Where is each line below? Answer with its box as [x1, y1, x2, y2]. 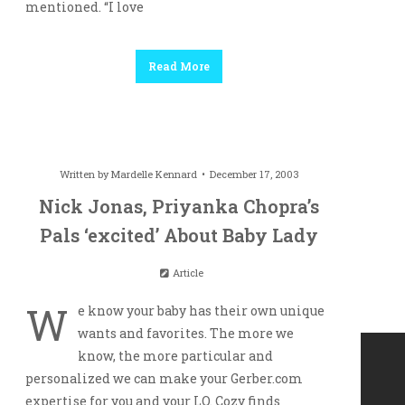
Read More [148, 59, 211, 74]
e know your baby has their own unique [77, 302, 325, 320]
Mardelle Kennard [110, 167, 197, 182]
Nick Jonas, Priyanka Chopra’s [39, 194, 320, 219]
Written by [59, 167, 111, 182]
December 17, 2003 [209, 167, 299, 182]
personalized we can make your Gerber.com [24, 370, 303, 388]
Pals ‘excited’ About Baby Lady [40, 223, 319, 248]
